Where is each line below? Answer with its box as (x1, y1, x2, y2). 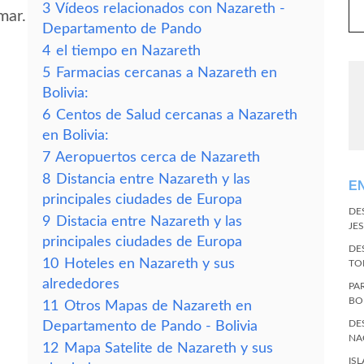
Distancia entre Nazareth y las (56, 172, 250, 186)
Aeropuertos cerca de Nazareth (55, 150, 260, 164)
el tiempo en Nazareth (56, 44, 201, 58)
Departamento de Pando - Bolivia (42, 319, 258, 333)
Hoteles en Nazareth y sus (64, 257, 235, 271)
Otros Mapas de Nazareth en (64, 299, 252, 313)
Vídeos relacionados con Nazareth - (55, 2, 285, 15)
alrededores (42, 277, 119, 291)
